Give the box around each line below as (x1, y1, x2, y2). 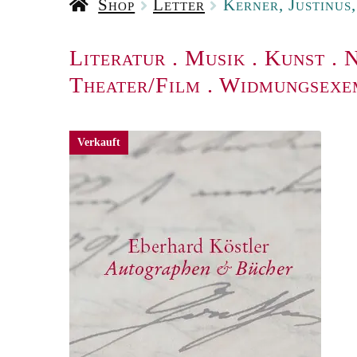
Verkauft (76, 136, 120, 149)
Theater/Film (69, 73, 201, 98)
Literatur (69, 45, 166, 71)
